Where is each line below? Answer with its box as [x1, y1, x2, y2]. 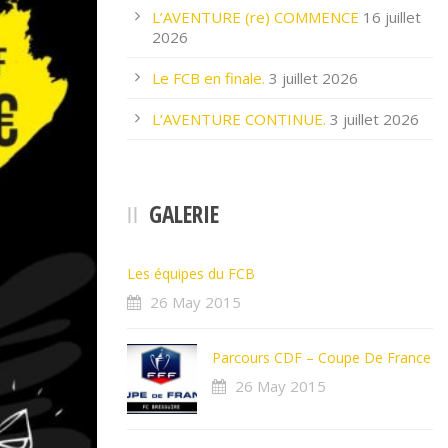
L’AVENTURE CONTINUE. [152, 109, 326, 129]
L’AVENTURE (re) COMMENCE [152, 7, 359, 27]
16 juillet [363, 7, 421, 27]
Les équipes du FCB [127, 264, 255, 283]
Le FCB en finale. [152, 68, 265, 88]
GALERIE [149, 198, 219, 230]
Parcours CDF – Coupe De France [212, 348, 431, 367]
